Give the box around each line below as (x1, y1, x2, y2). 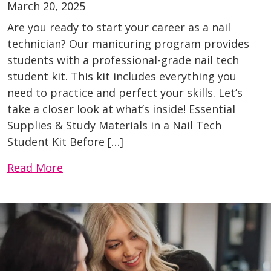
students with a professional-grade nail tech (7, 53, 239, 68)
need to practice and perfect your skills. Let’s (7, 85, 243, 100)
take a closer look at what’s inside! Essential (7, 102, 235, 117)
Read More (7, 160, 63, 175)
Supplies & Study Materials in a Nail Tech (7, 118, 221, 133)
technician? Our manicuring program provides (7, 36, 249, 51)
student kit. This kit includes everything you (7, 69, 237, 84)
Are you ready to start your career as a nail (7, 20, 230, 35)
